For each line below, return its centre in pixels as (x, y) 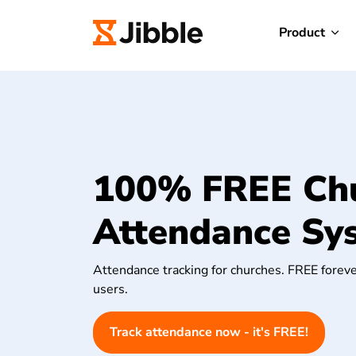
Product (302, 33)
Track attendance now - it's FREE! (209, 332)
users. (110, 289)
